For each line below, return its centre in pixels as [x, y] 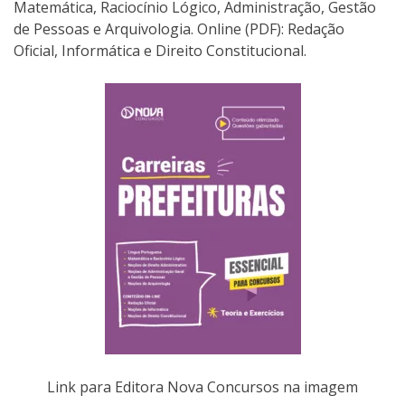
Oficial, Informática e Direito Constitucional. [160, 51]
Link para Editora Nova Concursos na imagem [202, 387]
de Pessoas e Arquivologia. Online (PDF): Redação [179, 29]
